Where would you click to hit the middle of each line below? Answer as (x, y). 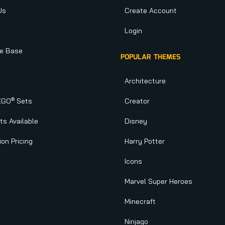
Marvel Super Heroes (158, 181)
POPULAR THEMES (150, 57)
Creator (137, 101)
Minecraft (140, 201)
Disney (136, 121)
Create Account (151, 11)
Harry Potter (145, 141)
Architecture (145, 81)
